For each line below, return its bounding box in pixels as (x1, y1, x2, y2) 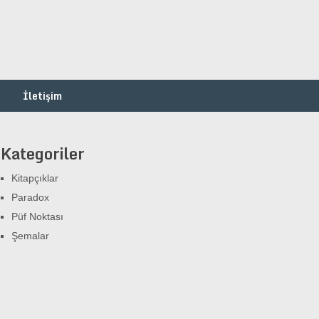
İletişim (23, 88, 62, 104)
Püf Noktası (11, 211, 63, 222)
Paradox (11, 192, 49, 203)
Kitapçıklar (11, 172, 58, 184)
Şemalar (11, 230, 49, 241)
